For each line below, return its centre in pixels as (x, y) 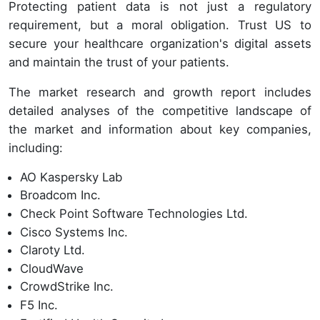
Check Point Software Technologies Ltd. (134, 214)
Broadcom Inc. (60, 195)
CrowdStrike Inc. (67, 287)
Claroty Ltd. (52, 250)
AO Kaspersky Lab (71, 177)
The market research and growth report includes (160, 92)
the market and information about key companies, (160, 129)
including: (36, 147)
